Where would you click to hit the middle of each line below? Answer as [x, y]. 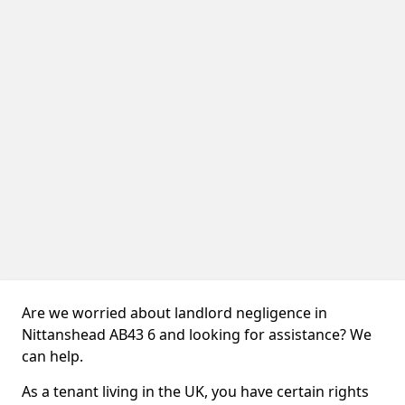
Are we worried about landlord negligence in [174, 313]
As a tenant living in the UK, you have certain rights [195, 391]
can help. [52, 356]
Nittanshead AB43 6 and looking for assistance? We [197, 334]
